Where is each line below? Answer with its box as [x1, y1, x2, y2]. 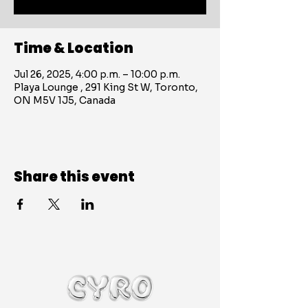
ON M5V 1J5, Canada [14, 94, 115, 107]
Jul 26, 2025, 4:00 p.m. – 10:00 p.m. [14, 68, 180, 80]
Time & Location [14, 38, 133, 58]
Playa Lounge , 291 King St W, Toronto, [14, 81, 198, 93]
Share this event [14, 167, 135, 186]
